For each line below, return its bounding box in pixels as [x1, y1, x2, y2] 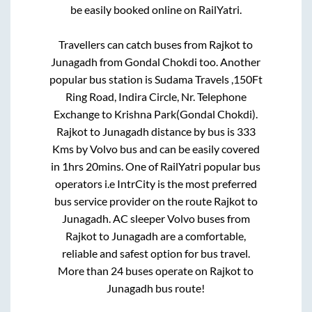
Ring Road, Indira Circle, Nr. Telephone [65, 89, 247, 103]
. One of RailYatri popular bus [121, 159, 261, 173]
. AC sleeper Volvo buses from [108, 211, 250, 225]
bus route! [153, 281, 205, 295]
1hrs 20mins [62, 159, 122, 173]
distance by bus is [148, 124, 237, 138]
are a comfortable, [158, 228, 247, 242]
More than [58, 263, 111, 277]
